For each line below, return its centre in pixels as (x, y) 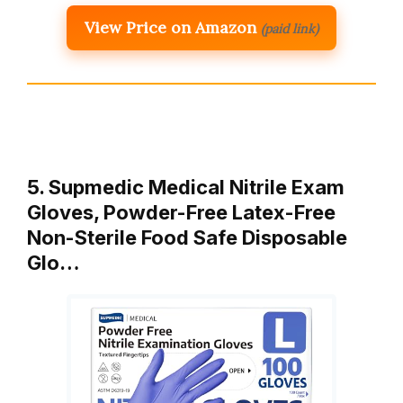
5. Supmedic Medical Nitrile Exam (186, 187)
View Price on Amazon (170, 27)
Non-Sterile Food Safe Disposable (187, 237)
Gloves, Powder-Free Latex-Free (181, 212)
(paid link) (290, 28)
